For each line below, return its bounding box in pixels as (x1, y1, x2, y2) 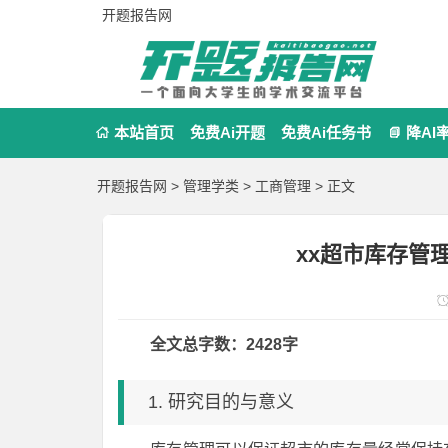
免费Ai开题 (190, 124, 265, 141)
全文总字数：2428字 (150, 336, 298, 353)
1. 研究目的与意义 (148, 392, 294, 412)
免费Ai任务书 (281, 124, 371, 141)
